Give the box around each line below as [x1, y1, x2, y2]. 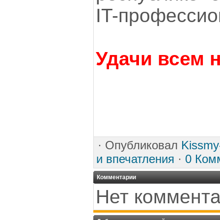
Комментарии [97, 174, 136, 181]
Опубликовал [102, 138, 181, 152]
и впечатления [96, 152, 174, 165]
